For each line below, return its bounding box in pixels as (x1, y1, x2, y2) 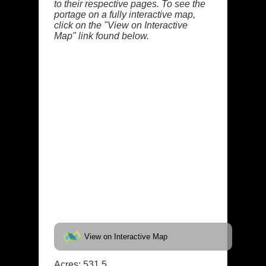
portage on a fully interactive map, (54, 9, 196, 20)
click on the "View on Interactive (54, 20, 188, 30)
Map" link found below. (54, 30, 150, 41)
